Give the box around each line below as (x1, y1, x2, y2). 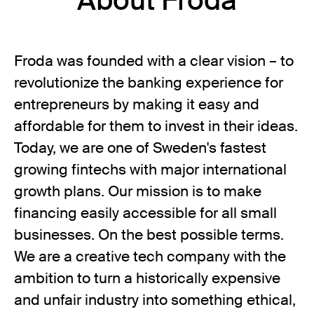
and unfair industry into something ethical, (14, 290, 296, 310)
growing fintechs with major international (14, 160, 287, 179)
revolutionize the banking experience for (14, 73, 283, 93)
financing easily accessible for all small (14, 203, 277, 223)
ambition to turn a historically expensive (14, 268, 280, 288)
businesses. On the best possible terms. (14, 225, 284, 245)
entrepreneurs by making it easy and (14, 95, 259, 114)
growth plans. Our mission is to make (14, 182, 261, 201)
